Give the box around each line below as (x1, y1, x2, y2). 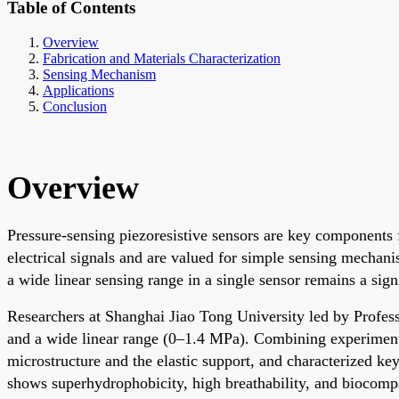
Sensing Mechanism (43, 66, 156, 82)
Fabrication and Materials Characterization (43, 50, 281, 66)
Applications (43, 82, 114, 98)
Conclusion (43, 98, 107, 114)
